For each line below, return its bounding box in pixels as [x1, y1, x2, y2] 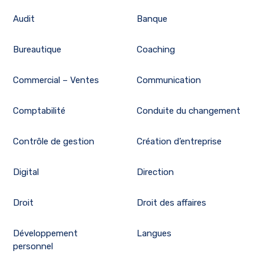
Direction [136, 167, 174, 178]
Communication [136, 75, 201, 86]
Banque [136, 14, 167, 25]
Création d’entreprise [136, 136, 222, 147]
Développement [13, 228, 78, 239]
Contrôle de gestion [13, 136, 95, 147]
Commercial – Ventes [13, 75, 100, 86]
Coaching [136, 44, 175, 55]
